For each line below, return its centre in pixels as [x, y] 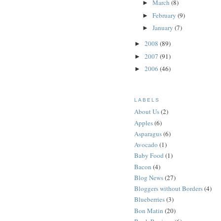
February [165, 15]
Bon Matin [149, 210]
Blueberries [149, 200]
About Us [147, 112]
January [163, 28]
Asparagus [148, 133]
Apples [144, 123]
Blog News [149, 177]
